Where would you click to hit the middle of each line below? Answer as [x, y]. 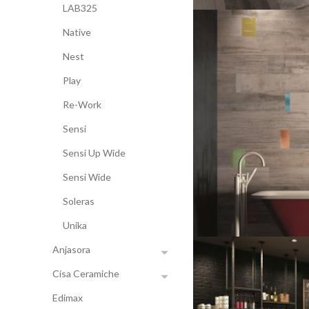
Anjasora [71, 249]
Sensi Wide [87, 177]
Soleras [79, 201]
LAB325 [80, 8]
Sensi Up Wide [94, 153]
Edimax [68, 298]
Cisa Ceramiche [86, 273]
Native [77, 32]
